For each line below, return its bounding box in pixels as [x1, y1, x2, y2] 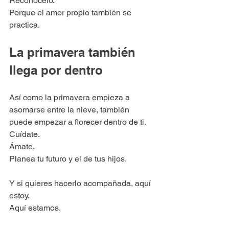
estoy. [9, 190, 30, 200]
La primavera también [9, 44, 139, 59]
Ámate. [9, 141, 35, 151]
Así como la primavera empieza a [9, 92, 132, 102]
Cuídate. [9, 129, 40, 139]
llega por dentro [9, 62, 103, 77]
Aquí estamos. [9, 202, 61, 213]
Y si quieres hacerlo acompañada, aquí [9, 178, 153, 188]
